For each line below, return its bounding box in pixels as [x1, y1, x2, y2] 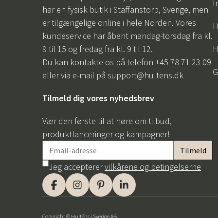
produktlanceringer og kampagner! [42, 128, 170, 140]
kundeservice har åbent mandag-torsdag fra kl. [42, 30, 213, 42]
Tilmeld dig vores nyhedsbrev [42, 92, 154, 104]
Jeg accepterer [49, 161, 105, 173]
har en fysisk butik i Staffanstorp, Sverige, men [42, 4, 208, 16]
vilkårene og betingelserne [105, 161, 201, 173]
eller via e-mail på [42, 70, 108, 81]
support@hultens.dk [108, 70, 183, 81]
